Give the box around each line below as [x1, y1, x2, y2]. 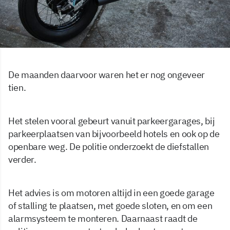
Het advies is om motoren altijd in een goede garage [8, 187, 215, 199]
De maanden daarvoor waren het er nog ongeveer [8, 69, 205, 81]
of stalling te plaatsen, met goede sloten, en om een [8, 200, 213, 212]
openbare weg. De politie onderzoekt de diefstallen [8, 141, 209, 153]
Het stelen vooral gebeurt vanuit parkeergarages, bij [8, 115, 215, 127]
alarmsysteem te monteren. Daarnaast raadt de [8, 213, 198, 225]
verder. [8, 154, 36, 166]
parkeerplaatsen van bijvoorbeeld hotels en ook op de [8, 128, 220, 140]
